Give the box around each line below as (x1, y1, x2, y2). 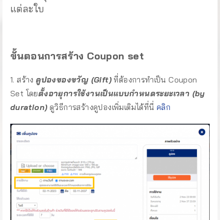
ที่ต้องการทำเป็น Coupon (111, 75, 197, 84)
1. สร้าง (10, 75, 36, 84)
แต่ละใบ (10, 2, 45, 15)
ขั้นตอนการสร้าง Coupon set (10, 50, 144, 62)
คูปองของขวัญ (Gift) (36, 75, 112, 84)
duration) (10, 102, 48, 112)
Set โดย (10, 88, 38, 98)
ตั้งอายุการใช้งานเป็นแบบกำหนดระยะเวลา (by (38, 88, 205, 98)
